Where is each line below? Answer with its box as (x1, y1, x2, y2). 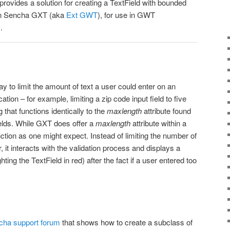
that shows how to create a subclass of (60, 216, 193, 227)
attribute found (142, 105, 191, 117)
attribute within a (130, 118, 186, 129)
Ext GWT (66, 9, 98, 21)
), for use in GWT (98, 9, 155, 21)
